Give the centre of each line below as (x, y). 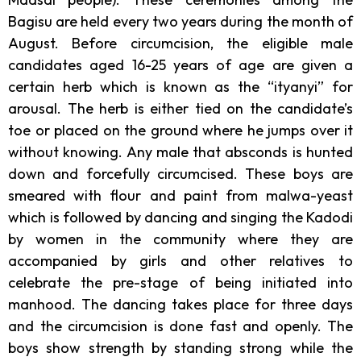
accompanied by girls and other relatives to (180, 260)
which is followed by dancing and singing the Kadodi (180, 217)
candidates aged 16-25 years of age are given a (180, 64)
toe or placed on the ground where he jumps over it (180, 130)
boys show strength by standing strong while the (180, 347)
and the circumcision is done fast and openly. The (180, 326)
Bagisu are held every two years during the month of (180, 21)
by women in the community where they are (180, 239)
